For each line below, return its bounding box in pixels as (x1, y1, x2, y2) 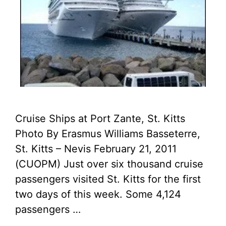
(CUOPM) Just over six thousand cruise (15, 158, 203, 170)
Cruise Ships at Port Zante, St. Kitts (15, 112, 185, 125)
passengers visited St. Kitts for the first (15, 173, 201, 185)
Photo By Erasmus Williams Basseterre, (15, 128, 200, 140)
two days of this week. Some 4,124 (15, 188, 181, 200)
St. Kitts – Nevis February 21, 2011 (15, 143, 177, 155)
